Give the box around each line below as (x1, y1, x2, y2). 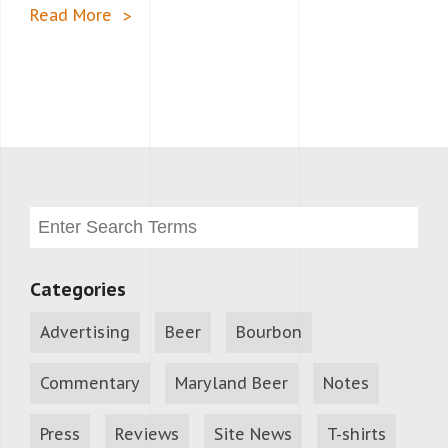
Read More (30, 4, 112, 25)
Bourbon (236, 321, 302, 342)
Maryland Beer (175, 372, 288, 393)
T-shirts (327, 423, 386, 444)
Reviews (115, 423, 179, 444)
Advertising (40, 321, 130, 342)
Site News (214, 423, 292, 444)
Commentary (40, 372, 140, 393)
